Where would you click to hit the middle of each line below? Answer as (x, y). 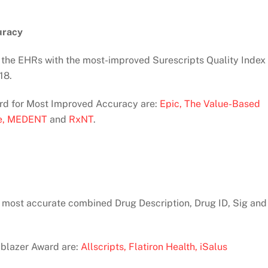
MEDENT (27, 120)
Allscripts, (103, 247)
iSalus (214, 247)
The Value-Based (222, 104)
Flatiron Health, (163, 247)
